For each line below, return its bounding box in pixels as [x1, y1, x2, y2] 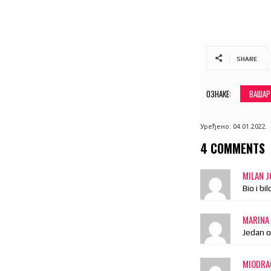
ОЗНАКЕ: [206, 87, 232, 100]
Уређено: [200, 122, 232, 130]
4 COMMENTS [200, 139, 266, 157]
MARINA [243, 212, 270, 226]
